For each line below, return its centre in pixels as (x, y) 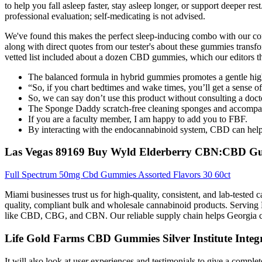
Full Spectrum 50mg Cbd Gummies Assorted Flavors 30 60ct (118, 175)
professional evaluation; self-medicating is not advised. (105, 16)
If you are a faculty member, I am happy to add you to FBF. (138, 119)
